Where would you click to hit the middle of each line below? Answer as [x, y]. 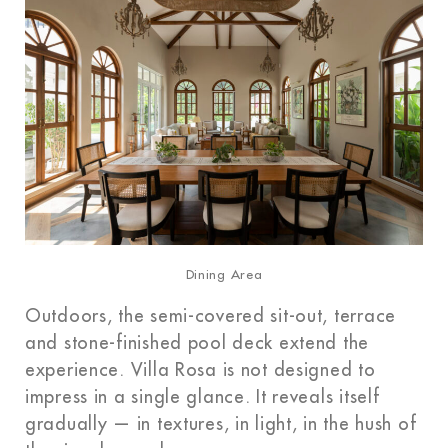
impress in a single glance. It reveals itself [202, 396]
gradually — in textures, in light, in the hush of [221, 423]
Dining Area [224, 275]
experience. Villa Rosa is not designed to [200, 369]
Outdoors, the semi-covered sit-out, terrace [210, 315]
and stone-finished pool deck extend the [197, 342]
